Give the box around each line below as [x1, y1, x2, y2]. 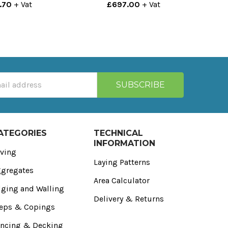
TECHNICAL [93, 128, 143, 138]
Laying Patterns [93, 157, 150, 167]
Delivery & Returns [93, 193, 164, 204]
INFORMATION [93, 138, 155, 148]
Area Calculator [93, 175, 150, 185]
